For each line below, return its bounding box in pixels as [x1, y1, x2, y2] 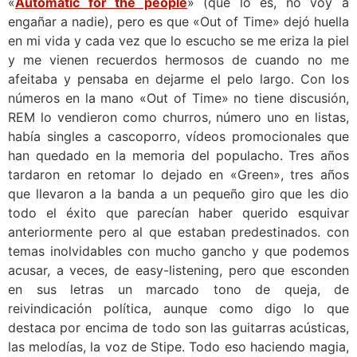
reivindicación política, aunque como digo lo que [8, 300, 349, 317]
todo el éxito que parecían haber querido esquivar [8, 205, 349, 222]
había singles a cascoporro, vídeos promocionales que [8, 128, 349, 145]
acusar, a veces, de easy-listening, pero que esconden [8, 262, 349, 279]
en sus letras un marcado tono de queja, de [8, 281, 349, 298]
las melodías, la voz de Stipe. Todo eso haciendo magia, [8, 339, 349, 355]
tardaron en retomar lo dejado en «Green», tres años [8, 167, 349, 183]
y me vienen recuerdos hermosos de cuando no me [8, 52, 349, 69]
